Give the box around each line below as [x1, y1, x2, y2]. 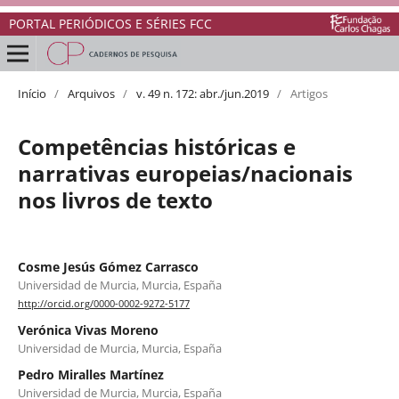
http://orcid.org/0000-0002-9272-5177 [17, 297, 190, 311]
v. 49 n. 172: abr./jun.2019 [135, 85, 269, 102]
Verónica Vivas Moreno [17, 322, 159, 339]
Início [17, 85, 46, 102]
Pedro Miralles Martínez [17, 366, 164, 384]
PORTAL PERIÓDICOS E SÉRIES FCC [9, 15, 212, 32]
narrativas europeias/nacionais [17, 158, 353, 188]
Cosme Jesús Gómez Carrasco [17, 257, 199, 275]
